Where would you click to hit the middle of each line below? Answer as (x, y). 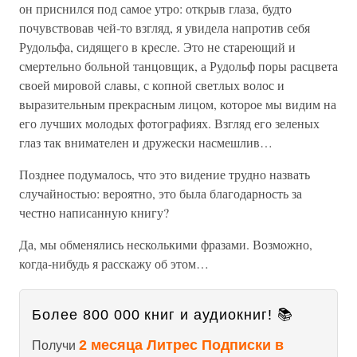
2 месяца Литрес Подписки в (181, 345)
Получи (55, 345)
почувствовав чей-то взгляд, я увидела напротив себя (165, 27)
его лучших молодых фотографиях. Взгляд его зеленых (169, 123)
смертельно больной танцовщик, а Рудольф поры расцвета (178, 66)
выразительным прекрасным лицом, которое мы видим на (178, 104)
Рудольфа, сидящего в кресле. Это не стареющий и (157, 47)
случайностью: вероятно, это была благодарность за (161, 193)
